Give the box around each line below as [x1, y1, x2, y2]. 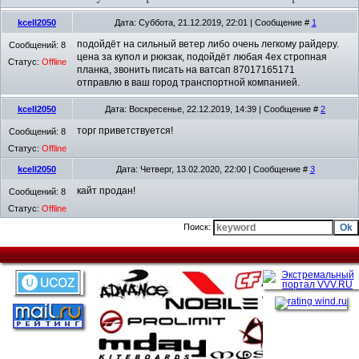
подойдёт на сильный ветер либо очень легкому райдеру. [77, 38, 339, 50]
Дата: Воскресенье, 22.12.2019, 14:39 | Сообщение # [105, 103, 321, 114]
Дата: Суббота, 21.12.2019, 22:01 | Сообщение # [114, 17, 312, 27]
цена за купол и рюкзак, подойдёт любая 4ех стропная [77, 50, 327, 63]
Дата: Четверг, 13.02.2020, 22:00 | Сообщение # [115, 163, 310, 174]
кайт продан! [77, 184, 135, 196]
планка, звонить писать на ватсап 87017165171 [77, 63, 295, 75]
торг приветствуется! [77, 124, 173, 136]
